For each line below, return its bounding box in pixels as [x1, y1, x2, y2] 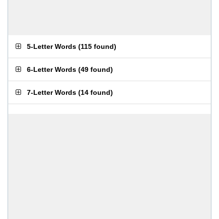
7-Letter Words [27, 88, 76, 96]
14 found [81, 88, 110, 96]
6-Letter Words [27, 66, 76, 73]
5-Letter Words [27, 43, 76, 50]
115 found [81, 43, 114, 50]
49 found [81, 66, 110, 73]
